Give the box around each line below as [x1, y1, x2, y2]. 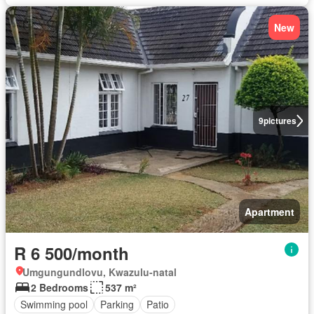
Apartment [245, 204, 294, 219]
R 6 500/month [14, 240, 129, 265]
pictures [263, 114, 296, 128]
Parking [100, 297, 134, 312]
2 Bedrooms [31, 280, 88, 294]
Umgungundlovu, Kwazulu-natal [22, 264, 177, 279]
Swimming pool [20, 297, 88, 312]
